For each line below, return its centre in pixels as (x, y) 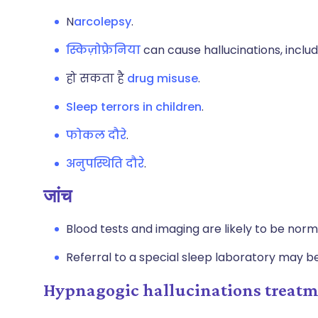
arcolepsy (103, 22)
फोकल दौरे (96, 135)
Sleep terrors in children (134, 107)
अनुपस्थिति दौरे (105, 164)
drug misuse (163, 78)
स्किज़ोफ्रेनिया (103, 50)
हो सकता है (97, 78)
